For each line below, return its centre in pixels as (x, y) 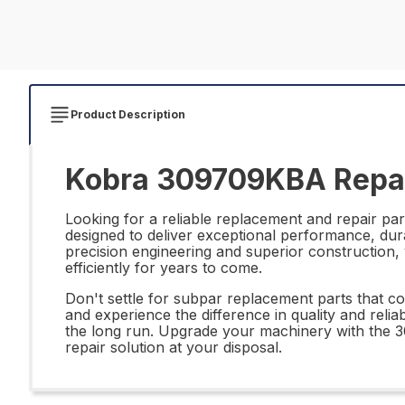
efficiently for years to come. (164, 268)
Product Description (128, 114)
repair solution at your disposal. (174, 347)
